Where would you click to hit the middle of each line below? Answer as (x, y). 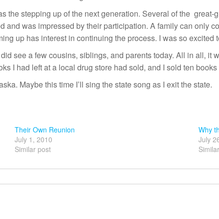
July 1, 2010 (34, 139)
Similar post (33, 149)
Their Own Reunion (45, 130)
